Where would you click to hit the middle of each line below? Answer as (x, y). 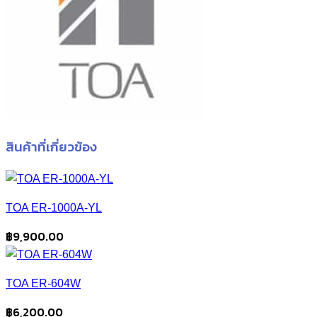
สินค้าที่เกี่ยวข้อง (51, 146)
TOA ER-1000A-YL (54, 208)
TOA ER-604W (43, 284)
